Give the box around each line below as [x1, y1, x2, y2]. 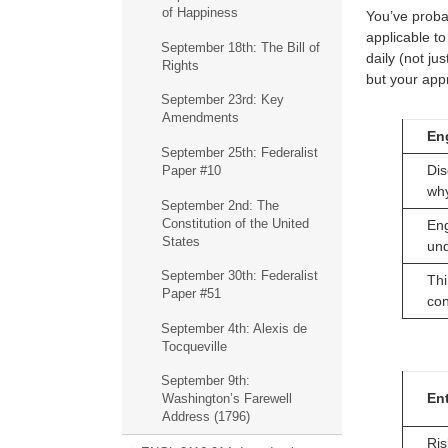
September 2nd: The [160, 197, 279, 213]
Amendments [161, 110, 239, 126]
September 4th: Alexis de [160, 320, 307, 336]
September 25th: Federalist [160, 145, 318, 161]
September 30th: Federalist [160, 268, 318, 284]
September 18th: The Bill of [160, 39, 320, 55]
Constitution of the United [161, 215, 309, 231]
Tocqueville [161, 338, 227, 354]
